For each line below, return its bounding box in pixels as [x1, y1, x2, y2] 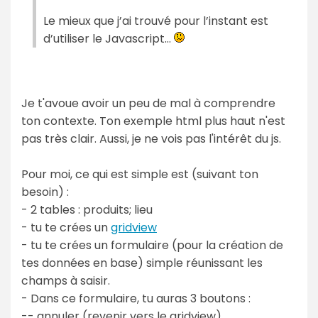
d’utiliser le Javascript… [43, 30, 174, 47]
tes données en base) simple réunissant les [21, 254, 263, 271]
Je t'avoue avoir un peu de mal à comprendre [21, 94, 275, 111]
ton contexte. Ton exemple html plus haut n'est [21, 112, 285, 129]
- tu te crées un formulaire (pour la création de [21, 236, 283, 253]
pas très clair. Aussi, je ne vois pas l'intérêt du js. [21, 130, 281, 147]
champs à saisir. [21, 272, 110, 289]
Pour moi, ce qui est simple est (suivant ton [21, 165, 258, 182]
